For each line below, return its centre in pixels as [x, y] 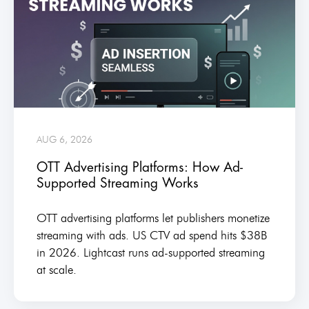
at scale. [56, 269]
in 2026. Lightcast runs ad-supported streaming [150, 252]
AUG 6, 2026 [64, 139]
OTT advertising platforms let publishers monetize [153, 218]
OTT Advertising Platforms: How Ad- [139, 167]
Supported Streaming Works [117, 183]
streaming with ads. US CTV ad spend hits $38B [151, 235]
